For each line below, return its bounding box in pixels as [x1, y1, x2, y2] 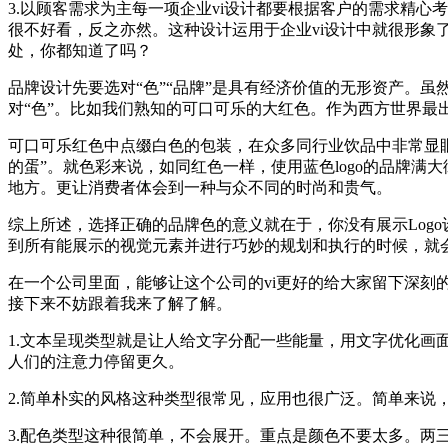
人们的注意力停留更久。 [8, 352, 184, 370]
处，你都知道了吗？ [8, 41, 152, 59]
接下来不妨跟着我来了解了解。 [8, 294, 232, 312]
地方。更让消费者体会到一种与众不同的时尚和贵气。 [8, 178, 392, 196]
